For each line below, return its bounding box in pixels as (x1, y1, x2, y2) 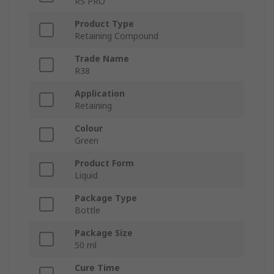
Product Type (75, 17, 134, 29)
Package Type (75, 191, 137, 204)
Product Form (75, 157, 134, 169)
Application (75, 87, 125, 99)
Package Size (75, 226, 133, 239)
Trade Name (75, 52, 129, 64)
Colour (75, 122, 103, 134)
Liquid (75, 169, 98, 181)
